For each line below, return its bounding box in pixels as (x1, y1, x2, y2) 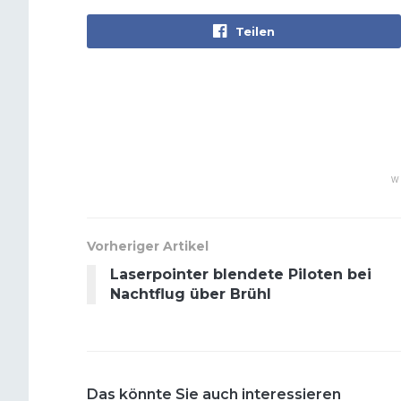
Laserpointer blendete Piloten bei (110, 265, 371, 283)
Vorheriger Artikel (87, 237, 209, 254)
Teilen (235, 23, 276, 38)
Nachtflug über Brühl (110, 285, 271, 303)
